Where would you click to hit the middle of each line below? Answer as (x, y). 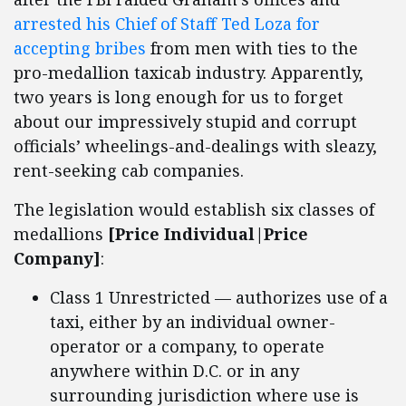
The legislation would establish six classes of (194, 209)
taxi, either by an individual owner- (193, 322)
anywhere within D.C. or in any (174, 371)
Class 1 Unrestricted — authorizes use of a (219, 297)
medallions (61, 234)
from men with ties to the (252, 48)
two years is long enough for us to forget (179, 97)
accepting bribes (80, 48)
